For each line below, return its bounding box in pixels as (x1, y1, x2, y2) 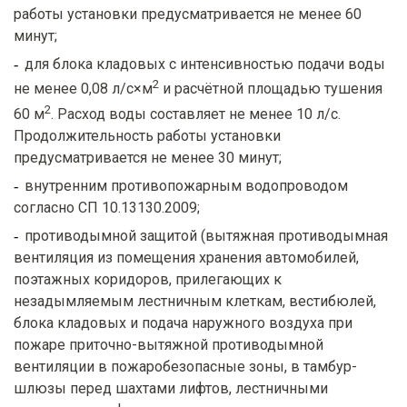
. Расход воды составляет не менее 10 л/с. (51, 104, 341, 123)
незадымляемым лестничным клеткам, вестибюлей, (14, 292, 376, 310)
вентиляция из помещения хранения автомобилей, (14, 248, 359, 266)
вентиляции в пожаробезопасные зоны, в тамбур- (14, 357, 357, 375)
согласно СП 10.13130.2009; (14, 198, 200, 216)
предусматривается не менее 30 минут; (14, 148, 282, 166)
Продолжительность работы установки (14, 126, 281, 144)
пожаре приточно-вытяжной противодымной (14, 335, 323, 353)
